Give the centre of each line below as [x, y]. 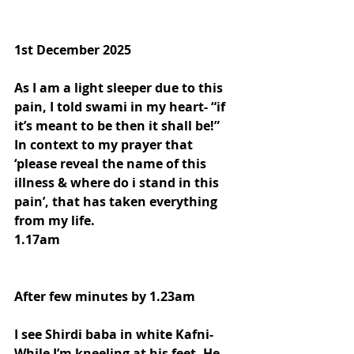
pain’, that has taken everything [117, 202]
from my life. [55, 221]
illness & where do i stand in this [118, 183]
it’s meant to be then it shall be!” [117, 126]
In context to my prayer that [105, 145]
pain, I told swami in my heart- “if [121, 107]
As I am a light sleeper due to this [120, 88]
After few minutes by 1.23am [105, 297]
